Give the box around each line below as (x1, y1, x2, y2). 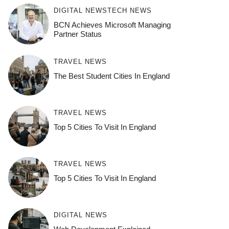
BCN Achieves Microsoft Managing (53, 20, 171, 30)
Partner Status (53, 30, 102, 39)
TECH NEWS (107, 7, 152, 15)
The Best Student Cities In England (53, 72, 170, 81)
